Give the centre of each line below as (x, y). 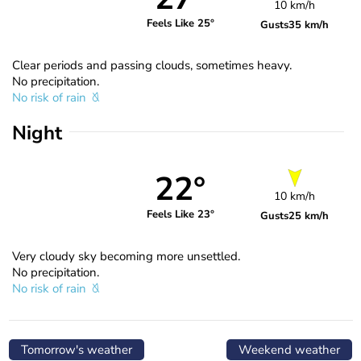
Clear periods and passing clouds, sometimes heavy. (152, 65)
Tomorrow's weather (77, 349)
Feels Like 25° (180, 24)
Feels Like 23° (180, 215)
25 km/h (309, 216)
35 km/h (309, 25)
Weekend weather (289, 349)
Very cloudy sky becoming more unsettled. (126, 256)
